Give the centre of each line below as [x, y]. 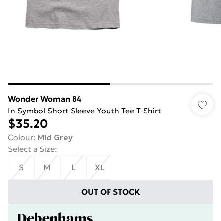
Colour [20, 137]
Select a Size [31, 149]
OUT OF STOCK [110, 192]
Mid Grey [55, 137]
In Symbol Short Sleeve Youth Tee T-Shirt [85, 110]
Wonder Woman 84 [45, 99]
